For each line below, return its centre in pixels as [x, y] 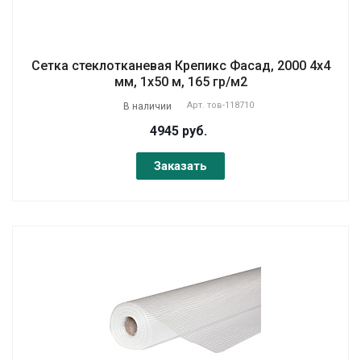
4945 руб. [178, 131]
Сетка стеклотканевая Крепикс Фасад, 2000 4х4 [180, 65]
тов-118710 [230, 105]
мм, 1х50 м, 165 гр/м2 [180, 81]
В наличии [147, 106]
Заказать [180, 166]
